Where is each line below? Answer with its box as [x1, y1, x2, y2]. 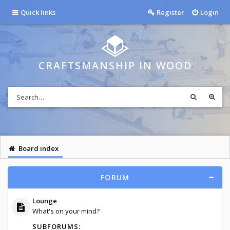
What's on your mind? [32, 206, 100, 216]
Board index [18, 144, 59, 153]
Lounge [32, 196, 57, 205]
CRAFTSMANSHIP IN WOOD [38, 59, 192, 72]
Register [156, 7, 184, 17]
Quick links [20, 7, 55, 17]
